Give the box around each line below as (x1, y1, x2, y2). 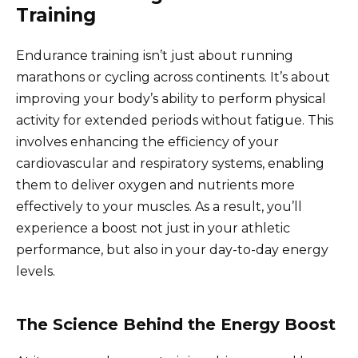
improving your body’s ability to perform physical (16, 90, 326, 106)
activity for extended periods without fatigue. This (16, 112, 333, 128)
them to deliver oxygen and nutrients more (16, 177, 295, 193)
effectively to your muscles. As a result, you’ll (16, 198, 302, 214)
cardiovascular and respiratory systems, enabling (16, 155, 324, 171)
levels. (16, 263, 55, 279)
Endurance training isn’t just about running (16, 47, 293, 63)
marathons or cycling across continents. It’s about (16, 69, 330, 85)
